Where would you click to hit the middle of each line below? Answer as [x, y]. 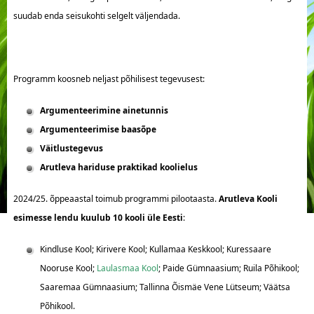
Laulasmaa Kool [127, 268]
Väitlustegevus [71, 148]
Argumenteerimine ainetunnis [104, 110]
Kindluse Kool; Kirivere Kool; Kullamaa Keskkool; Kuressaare [155, 249]
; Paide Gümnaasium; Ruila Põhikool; [228, 268]
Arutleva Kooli [248, 199]
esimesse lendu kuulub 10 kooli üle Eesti [98, 218]
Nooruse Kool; [68, 268]
